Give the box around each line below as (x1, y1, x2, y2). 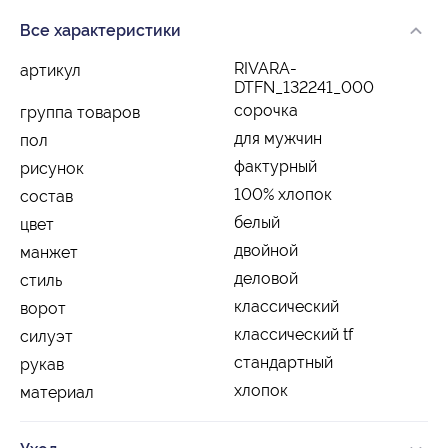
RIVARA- (234, 58, 297, 78)
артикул (20, 60, 81, 80)
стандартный (234, 352, 333, 372)
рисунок (20, 158, 84, 178)
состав (20, 186, 73, 206)
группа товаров (20, 102, 140, 122)
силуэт (20, 326, 73, 346)
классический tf (234, 324, 353, 344)
